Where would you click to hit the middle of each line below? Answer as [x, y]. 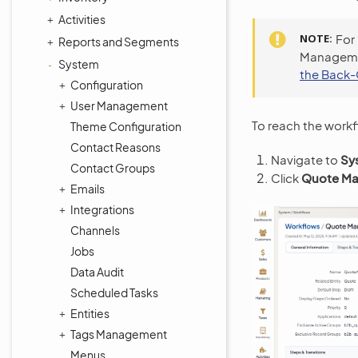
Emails [88, 189]
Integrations [102, 209]
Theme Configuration [126, 126]
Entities [90, 313]
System [79, 64]
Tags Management [119, 334]
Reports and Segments [119, 42]
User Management [119, 105]
